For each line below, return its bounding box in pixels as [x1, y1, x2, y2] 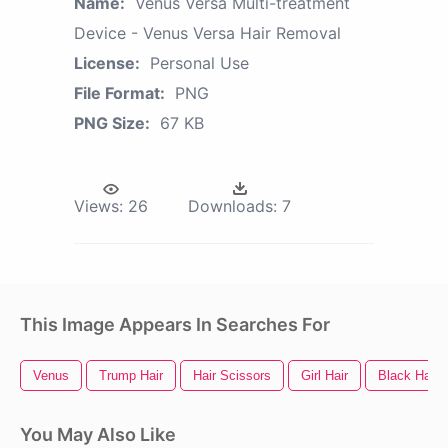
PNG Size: [74, 113, 150, 134]
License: [74, 53, 140, 74]
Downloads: [188, 196, 277, 217]
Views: [74, 196, 123, 217]
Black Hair [378, 368, 438, 384]
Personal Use [150, 53, 249, 74]
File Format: [74, 83, 165, 104]
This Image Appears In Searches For [20, 314, 330, 336]
